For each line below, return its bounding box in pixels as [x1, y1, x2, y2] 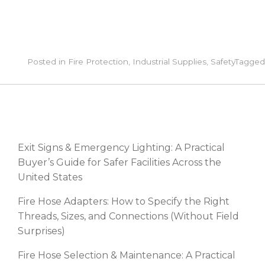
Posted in [27, 56, 68, 66]
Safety [210, 56, 235, 66]
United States [18, 171, 82, 183]
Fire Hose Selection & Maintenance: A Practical [18, 249, 235, 261]
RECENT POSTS [18, 110, 115, 125]
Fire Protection [67, 56, 128, 66]
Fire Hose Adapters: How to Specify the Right [18, 195, 230, 207]
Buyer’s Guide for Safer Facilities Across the [18, 156, 221, 168]
